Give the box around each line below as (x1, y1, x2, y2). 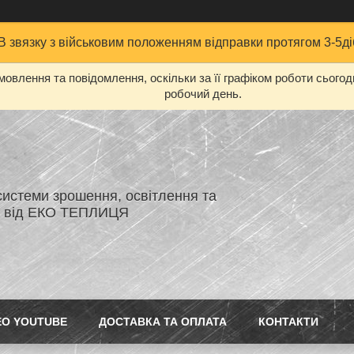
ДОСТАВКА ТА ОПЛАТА (99, 315, 227, 328)
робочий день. (164, 87, 242, 100)
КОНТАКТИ (258, 315, 318, 328)
